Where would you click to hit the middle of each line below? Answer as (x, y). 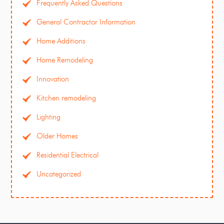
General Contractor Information (86, 22)
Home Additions (61, 41)
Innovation (53, 79)
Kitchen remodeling (66, 98)
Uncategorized (59, 174)
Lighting (49, 117)
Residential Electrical (68, 155)
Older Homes (57, 136)
